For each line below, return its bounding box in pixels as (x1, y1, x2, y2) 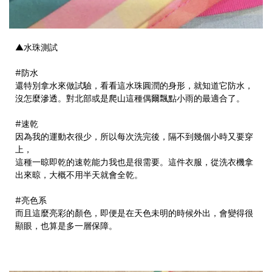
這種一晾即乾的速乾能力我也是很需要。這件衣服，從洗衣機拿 (15, 157, 253, 168)
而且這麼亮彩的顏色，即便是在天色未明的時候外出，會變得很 (15, 208, 253, 219)
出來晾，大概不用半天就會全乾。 (15, 169, 143, 181)
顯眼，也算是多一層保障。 (15, 220, 117, 232)
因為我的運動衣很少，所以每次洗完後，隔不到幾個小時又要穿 (15, 131, 253, 143)
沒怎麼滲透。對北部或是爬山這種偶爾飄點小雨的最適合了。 (15, 93, 245, 104)
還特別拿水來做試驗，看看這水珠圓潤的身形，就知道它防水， (15, 80, 253, 92)
